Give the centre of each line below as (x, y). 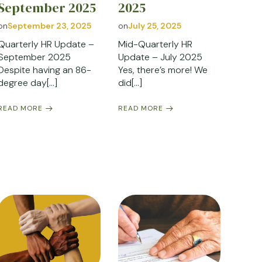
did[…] (130, 83)
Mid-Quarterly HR (155, 44)
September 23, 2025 (50, 26)
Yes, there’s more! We (163, 70)
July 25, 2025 (154, 26)
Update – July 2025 (160, 57)
